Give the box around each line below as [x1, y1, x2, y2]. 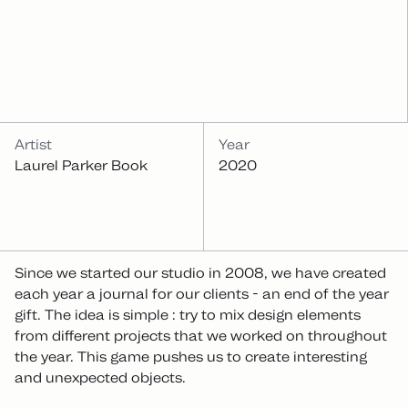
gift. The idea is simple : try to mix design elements [15, 306, 361, 324]
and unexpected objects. [15, 369, 186, 387]
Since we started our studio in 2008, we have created [15, 264, 386, 282]
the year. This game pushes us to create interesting [15, 348, 367, 366]
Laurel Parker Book [15, 157, 148, 175]
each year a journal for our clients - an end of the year [15, 285, 389, 303]
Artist [15, 136, 52, 154]
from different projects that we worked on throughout [15, 327, 387, 345]
